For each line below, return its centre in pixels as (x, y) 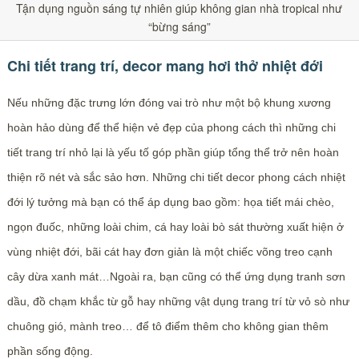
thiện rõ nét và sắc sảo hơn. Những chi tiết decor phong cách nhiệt (176, 177)
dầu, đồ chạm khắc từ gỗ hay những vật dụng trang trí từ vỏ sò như (178, 301)
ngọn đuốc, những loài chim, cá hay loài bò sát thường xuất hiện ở (175, 227)
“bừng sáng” (179, 26)
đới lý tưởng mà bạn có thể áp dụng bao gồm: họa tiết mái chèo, (170, 202)
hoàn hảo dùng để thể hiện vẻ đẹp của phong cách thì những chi (171, 127)
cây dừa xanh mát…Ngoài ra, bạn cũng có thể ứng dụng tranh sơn (176, 276)
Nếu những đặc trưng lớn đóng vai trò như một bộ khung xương (169, 103)
